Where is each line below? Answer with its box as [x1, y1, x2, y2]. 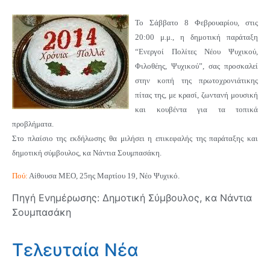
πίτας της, [135, 90, 169, 99]
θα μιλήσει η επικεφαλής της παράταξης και [108, 133, 259, 143]
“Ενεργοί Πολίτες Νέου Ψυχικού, [135, 46, 258, 56]
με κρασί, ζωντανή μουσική [169, 90, 258, 99]
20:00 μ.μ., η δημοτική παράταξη [135, 32, 258, 42]
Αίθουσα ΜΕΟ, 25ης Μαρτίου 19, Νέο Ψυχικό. [28, 171, 180, 181]
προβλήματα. [12, 119, 54, 128]
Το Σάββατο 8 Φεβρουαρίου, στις [135, 17, 258, 27]
